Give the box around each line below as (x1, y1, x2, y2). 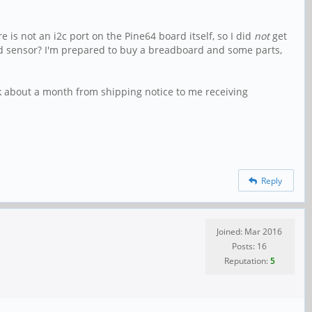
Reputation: (224, 254, 270, 267)
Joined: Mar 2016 (217, 225, 282, 237)
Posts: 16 (232, 240, 267, 252)
